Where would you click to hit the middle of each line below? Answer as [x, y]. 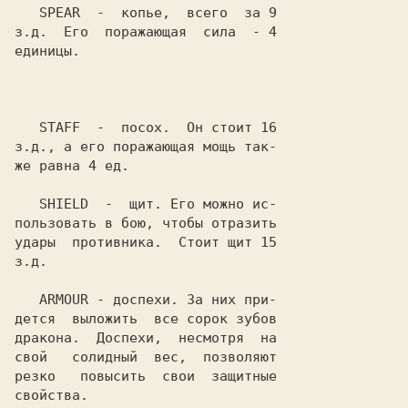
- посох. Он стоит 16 [178, 127]
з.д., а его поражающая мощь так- [146, 147]
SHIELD [64, 204]
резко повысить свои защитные [146, 376]
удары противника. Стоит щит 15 [146, 242]
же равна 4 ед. [72, 166]
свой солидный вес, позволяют [146, 357]
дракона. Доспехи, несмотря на [146, 338]
